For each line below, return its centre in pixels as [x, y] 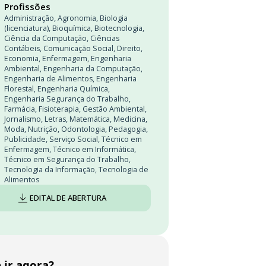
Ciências [105, 38]
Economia [21, 58]
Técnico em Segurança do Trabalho [66, 159]
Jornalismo [23, 119]
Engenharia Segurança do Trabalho [66, 99]
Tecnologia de [123, 170]
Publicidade [25, 139]
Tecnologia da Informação [50, 170]
